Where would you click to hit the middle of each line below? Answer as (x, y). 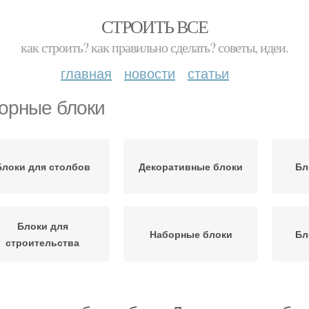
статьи (208, 73)
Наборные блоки (191, 234)
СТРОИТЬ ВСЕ (154, 26)
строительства (42, 242)
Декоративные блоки (191, 166)
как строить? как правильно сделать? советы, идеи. (154, 47)
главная (86, 73)
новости (150, 73)
